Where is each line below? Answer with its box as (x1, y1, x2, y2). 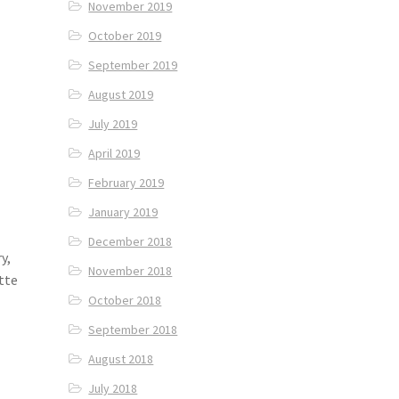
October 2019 (88, 28, 162, 45)
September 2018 (88, 322, 178, 338)
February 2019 (88, 175, 165, 191)
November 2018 (88, 263, 173, 280)
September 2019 (88, 57, 178, 74)
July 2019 (88, 116, 138, 133)
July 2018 (88, 380, 138, 397)
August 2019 (88, 86, 154, 103)
